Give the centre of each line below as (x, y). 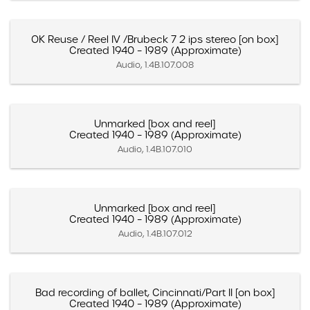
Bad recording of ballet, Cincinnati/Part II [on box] (155, 292)
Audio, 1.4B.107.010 (155, 149)
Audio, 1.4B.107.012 (155, 233)
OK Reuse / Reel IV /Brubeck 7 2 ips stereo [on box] (155, 39)
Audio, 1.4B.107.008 (155, 64)
